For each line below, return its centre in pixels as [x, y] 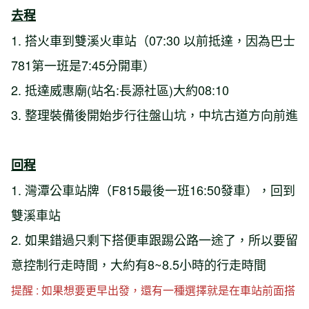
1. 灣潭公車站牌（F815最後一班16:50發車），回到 [153, 189]
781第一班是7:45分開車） [83, 64]
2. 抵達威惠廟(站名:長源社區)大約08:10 [120, 89]
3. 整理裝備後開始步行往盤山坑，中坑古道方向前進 [154, 114]
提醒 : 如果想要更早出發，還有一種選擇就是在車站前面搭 [153, 290]
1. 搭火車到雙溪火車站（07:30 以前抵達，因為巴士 [153, 40]
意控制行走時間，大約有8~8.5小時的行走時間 [139, 264]
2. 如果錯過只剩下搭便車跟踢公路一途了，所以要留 [154, 239]
